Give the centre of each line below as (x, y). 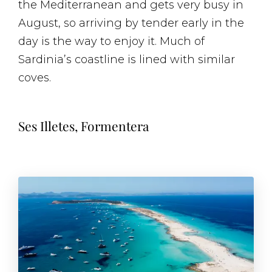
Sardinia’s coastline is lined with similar (127, 59)
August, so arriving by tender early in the (131, 23)
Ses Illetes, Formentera (83, 125)
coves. (35, 77)
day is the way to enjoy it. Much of (111, 41)
